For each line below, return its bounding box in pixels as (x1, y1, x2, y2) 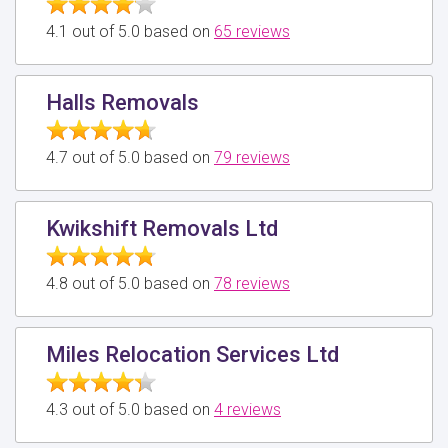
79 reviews (214, 147, 290, 167)
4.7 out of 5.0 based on (46, 147, 214, 167)
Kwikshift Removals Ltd (46, 215, 278, 241)
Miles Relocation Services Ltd (46, 341, 339, 367)
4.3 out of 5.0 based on (46, 399, 214, 419)
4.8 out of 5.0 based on (46, 273, 214, 293)
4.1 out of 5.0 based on (46, 21, 214, 41)
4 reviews (214, 399, 281, 419)
